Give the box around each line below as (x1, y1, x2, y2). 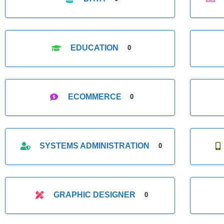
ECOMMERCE (67, 92, 121, 101)
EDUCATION (70, 43, 119, 52)
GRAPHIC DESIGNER (53, 190, 136, 199)
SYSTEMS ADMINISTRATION (39, 141, 150, 150)
